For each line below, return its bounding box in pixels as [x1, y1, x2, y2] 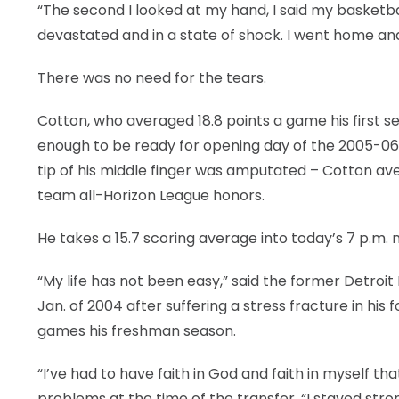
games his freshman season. [37, 321, 236, 341]
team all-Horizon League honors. [37, 185, 265, 206]
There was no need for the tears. [37, 68, 266, 88]
